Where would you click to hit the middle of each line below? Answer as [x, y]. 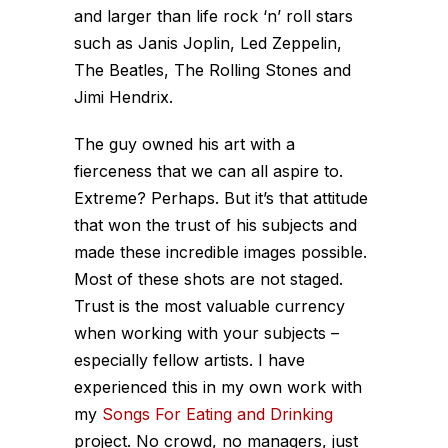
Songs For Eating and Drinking [217, 414]
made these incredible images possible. [220, 252]
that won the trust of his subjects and [215, 225]
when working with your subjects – [206, 333]
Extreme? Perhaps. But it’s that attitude [221, 198]
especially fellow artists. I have [189, 360]
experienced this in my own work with [218, 387]
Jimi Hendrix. [123, 97]
